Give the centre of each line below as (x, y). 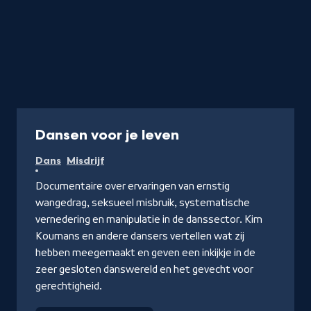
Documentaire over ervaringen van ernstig (133, 186)
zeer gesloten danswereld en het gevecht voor (144, 269)
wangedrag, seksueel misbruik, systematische (143, 202)
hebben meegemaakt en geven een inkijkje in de (145, 252)
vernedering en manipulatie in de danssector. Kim (149, 219)
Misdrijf (85, 160)
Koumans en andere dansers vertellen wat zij (140, 236)
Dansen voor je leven (107, 135)
